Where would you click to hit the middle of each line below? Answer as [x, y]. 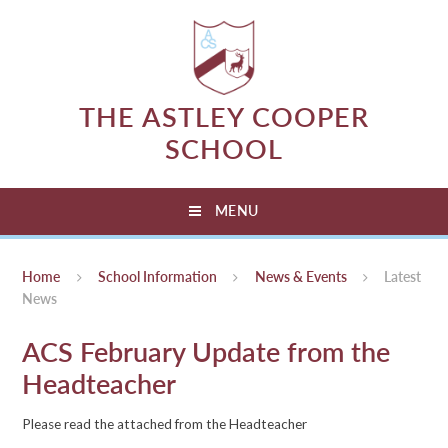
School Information [158, 277]
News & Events [300, 277]
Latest [403, 277]
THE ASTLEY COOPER [224, 117]
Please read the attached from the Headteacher [165, 424]
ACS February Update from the [206, 351]
